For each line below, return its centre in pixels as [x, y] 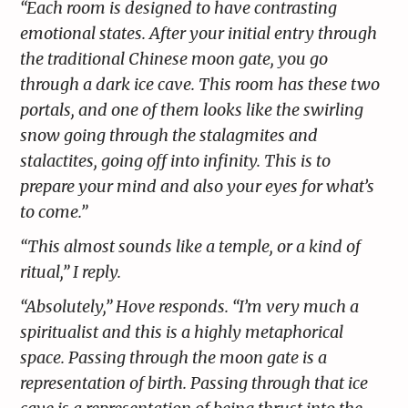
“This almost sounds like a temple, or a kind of [191, 247]
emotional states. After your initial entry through [199, 34]
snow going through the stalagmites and [169, 136]
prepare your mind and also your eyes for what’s [198, 187]
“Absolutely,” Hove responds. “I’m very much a [190, 307]
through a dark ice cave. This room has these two [200, 85]
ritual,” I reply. [71, 272]
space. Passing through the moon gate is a [174, 358]
